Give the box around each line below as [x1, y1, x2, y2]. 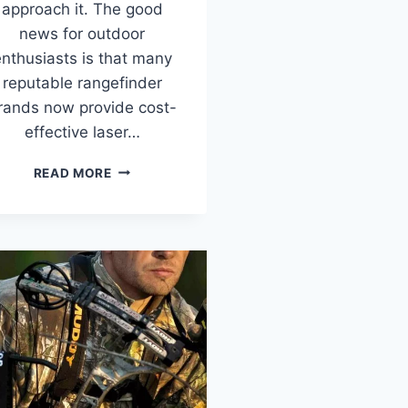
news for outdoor [19, 24, 145, 43]
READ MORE [33, 165, 112, 180]
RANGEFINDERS [110, 179, 215, 195]
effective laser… [24, 122, 140, 141]
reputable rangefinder [2, 73, 162, 92]
